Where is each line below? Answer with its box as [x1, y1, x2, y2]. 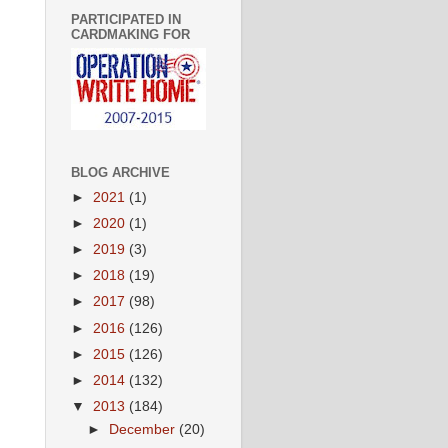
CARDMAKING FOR [71, 26, 190, 42]
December [109, 421, 180, 437]
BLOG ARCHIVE [71, 165, 170, 180]
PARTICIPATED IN [71, 11, 181, 27]
